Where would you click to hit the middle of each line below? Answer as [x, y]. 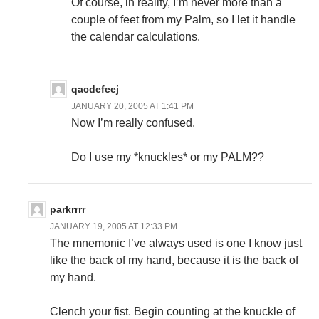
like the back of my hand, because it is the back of [174, 261]
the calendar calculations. [136, 37]
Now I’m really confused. [133, 123]
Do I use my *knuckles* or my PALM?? [168, 157]
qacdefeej [95, 89]
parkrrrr [68, 210]
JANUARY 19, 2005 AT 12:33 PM [114, 227]
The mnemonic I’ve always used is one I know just [176, 244]
